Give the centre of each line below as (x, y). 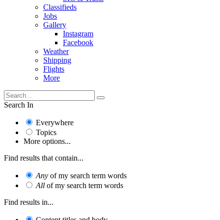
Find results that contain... (44, 158)
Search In (19, 105)
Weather (56, 51)
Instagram (78, 33)
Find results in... (29, 202)
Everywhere (55, 122)
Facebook (78, 42)
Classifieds (60, 7)
